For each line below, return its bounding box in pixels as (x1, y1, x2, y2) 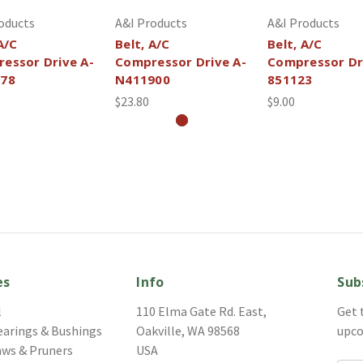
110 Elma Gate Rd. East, (136, 302, 267, 319)
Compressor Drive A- (115, 53, 246, 70)
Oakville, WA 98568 (136, 322, 241, 339)
